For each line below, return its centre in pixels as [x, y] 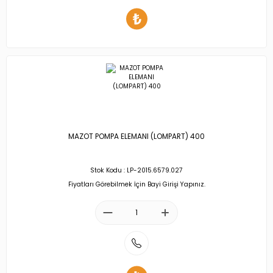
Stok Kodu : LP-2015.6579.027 [136, 171]
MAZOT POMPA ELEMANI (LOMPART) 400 [136, 137]
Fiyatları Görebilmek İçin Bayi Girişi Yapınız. [136, 184]
